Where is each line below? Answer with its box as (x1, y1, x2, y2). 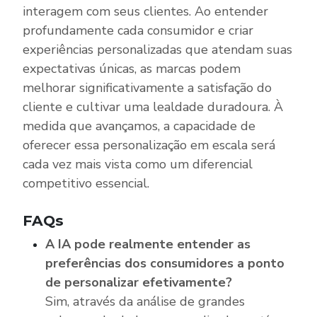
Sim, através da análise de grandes (45, 292, 245, 310)
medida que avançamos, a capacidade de (23, 117, 255, 134)
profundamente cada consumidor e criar (23, 21, 253, 39)
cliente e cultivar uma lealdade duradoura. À (23, 98, 283, 115)
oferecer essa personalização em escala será (23, 136, 275, 154)
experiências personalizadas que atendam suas (23, 40, 292, 58)
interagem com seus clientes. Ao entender (23, 2, 268, 20)
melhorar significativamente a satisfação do (23, 79, 272, 96)
